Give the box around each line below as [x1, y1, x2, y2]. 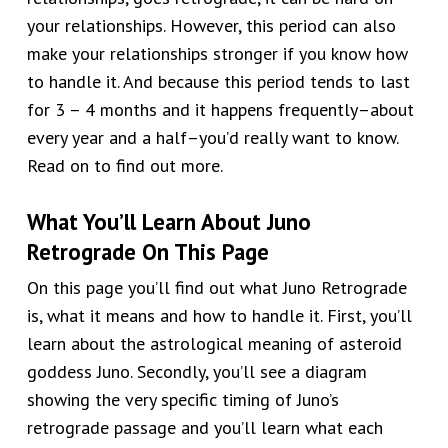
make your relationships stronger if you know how [26, 42, 408, 65]
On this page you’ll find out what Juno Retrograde [26, 276, 407, 299]
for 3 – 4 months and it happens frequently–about [26, 98, 414, 121]
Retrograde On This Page [26, 237, 269, 266]
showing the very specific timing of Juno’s [26, 388, 339, 411]
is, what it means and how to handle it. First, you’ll [26, 304, 412, 327]
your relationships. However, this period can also [26, 14, 396, 37]
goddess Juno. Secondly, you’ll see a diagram [26, 360, 367, 383]
